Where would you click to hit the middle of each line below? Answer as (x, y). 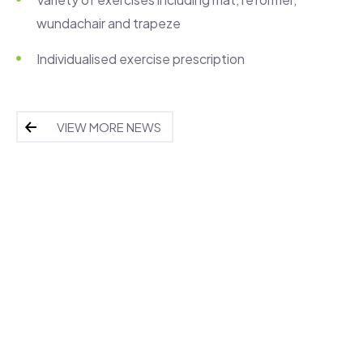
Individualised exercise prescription (141, 58)
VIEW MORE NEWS (109, 126)
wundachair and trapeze (109, 23)
